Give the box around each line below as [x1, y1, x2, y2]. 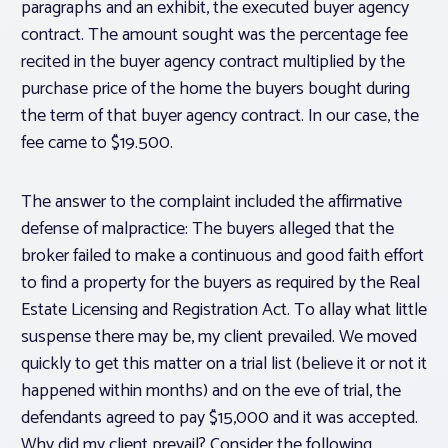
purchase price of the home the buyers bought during [21, 74, 410, 105]
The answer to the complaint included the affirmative [21, 187, 402, 218]
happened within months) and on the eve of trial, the [21, 376, 401, 407]
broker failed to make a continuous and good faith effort [21, 241, 424, 272]
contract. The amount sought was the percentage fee [21, 20, 408, 51]
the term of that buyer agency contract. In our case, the [21, 101, 419, 132]
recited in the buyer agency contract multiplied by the [21, 47, 405, 78]
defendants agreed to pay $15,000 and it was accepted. [21, 403, 418, 434]
